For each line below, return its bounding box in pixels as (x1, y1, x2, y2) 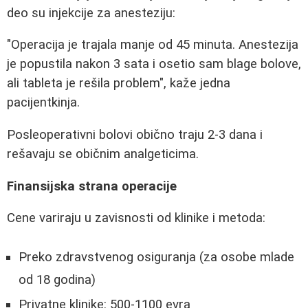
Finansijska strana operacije (7, 178, 177, 194)
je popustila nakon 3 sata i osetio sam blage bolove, (7, 56, 301, 72)
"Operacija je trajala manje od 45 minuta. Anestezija (7, 37, 298, 53)
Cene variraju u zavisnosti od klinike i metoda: (7, 210, 265, 226)
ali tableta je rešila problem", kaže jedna (7, 76, 230, 91)
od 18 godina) (19, 272, 96, 287)
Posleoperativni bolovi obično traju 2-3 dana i (7, 126, 263, 142)
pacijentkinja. (7, 95, 80, 111)
